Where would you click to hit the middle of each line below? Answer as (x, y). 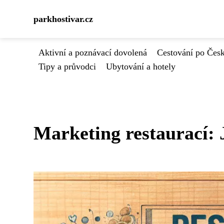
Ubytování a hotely (141, 66)
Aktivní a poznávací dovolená (93, 52)
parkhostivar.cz (63, 19)
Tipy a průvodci (67, 66)
